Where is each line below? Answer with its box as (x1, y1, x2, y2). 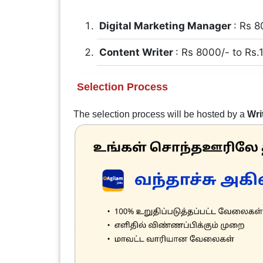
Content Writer (99, 46, 176, 58)
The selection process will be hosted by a (73, 109, 247, 119)
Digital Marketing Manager (99, 19, 234, 32)
